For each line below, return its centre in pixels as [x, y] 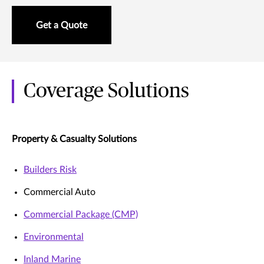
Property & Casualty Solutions [74, 139]
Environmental [54, 237]
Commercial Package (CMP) [81, 215]
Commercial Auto [60, 192]
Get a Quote [62, 26]
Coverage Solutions [106, 92]
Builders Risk [50, 170]
